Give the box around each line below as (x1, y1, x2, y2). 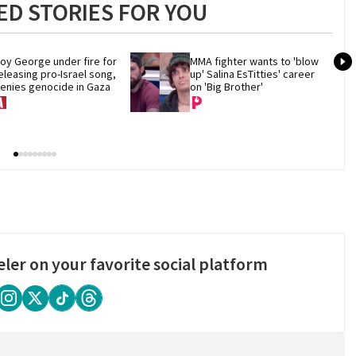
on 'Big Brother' (190, 79, 264, 95)
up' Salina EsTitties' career (190, 67, 315, 82)
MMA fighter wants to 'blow (190, 54, 319, 69)
